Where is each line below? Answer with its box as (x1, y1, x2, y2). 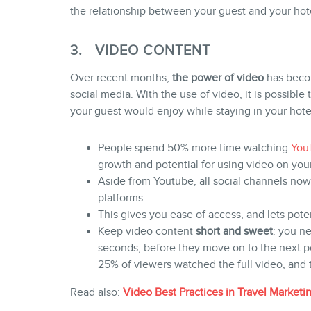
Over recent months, (69, 71, 172, 84)
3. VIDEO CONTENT (69, 42, 210, 58)
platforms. (97, 191, 146, 204)
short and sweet (195, 224, 273, 237)
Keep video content (97, 224, 196, 237)
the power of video (171, 71, 264, 84)
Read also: (69, 285, 123, 299)
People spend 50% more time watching (97, 141, 291, 154)
